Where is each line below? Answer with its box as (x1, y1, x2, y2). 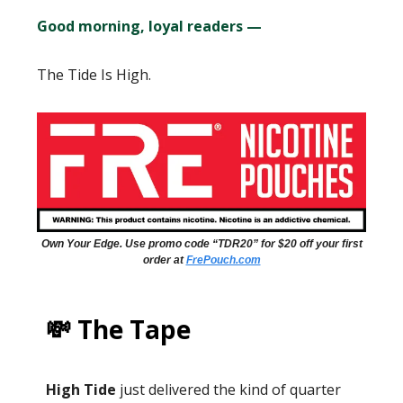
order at (142, 254, 186, 267)
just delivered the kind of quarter (116, 380, 341, 400)
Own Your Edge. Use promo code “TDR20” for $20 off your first (40, 237, 363, 251)
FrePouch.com (185, 254, 261, 267)
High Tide (46, 380, 116, 400)
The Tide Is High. (37, 65, 151, 85)
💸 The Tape (46, 312, 191, 347)
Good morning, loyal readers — (37, 16, 262, 36)
